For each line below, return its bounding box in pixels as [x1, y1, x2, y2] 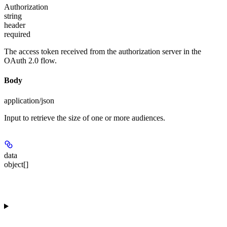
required [4, 30, 30, 39]
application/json [4, 96, 54, 105]
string [4, 12, 22, 21]
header [4, 21, 25, 30]
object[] [4, 160, 28, 169]
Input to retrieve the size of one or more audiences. [4, 113, 165, 122]
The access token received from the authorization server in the [4, 47, 201, 56]
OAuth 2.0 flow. [4, 56, 57, 65]
